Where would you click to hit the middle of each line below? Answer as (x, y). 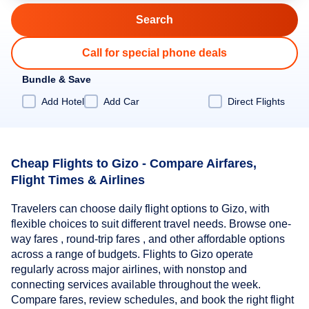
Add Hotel (63, 101)
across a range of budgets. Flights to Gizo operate (132, 255)
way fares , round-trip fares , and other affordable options (148, 239)
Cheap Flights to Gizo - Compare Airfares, (134, 163)
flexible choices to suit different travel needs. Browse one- (151, 224)
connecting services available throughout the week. (136, 285)
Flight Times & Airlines (78, 180)
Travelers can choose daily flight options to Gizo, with (140, 209)
